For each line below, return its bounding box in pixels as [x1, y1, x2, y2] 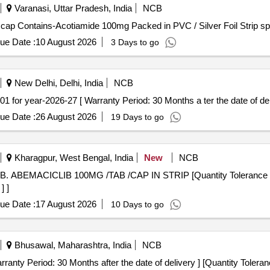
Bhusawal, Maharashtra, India [11, 240, 131, 250]
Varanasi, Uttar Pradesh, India [11, 3, 132, 13]
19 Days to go [110, 112, 164, 122]
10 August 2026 [35, 37, 96, 47]
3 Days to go [110, 37, 159, 47]
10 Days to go [110, 199, 164, 209]
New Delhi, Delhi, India [11, 78, 103, 88]
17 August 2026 [35, 199, 96, 209]
